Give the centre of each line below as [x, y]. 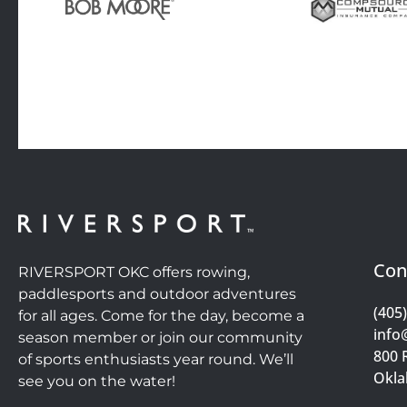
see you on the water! [97, 381]
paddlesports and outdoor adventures [157, 294]
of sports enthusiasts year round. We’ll [156, 359]
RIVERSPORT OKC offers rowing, [134, 272]
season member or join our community [160, 338]
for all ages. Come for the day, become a [161, 316]
